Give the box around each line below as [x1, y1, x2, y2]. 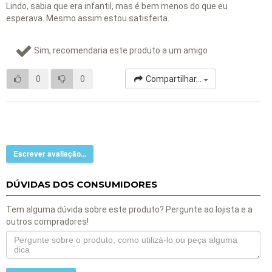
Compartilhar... [144, 74, 203, 84]
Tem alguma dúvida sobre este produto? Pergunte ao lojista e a [6, 205, 253, 215]
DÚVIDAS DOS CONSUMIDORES [6, 178, 157, 190]
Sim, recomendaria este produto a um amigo [32, 45, 208, 55]
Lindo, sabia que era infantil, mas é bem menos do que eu [6, 1, 228, 12]
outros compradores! [6, 217, 89, 227]
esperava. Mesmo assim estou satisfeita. [6, 13, 169, 24]
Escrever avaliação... [13, 148, 86, 160]
